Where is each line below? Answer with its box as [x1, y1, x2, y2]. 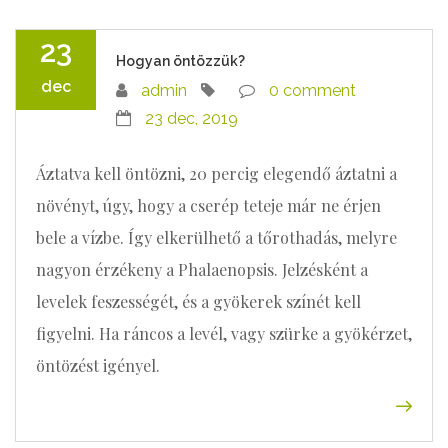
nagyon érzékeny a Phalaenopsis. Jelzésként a [36, 259, 368, 280]
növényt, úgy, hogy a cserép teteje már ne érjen [36, 195, 381, 216]
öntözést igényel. [36, 355, 160, 376]
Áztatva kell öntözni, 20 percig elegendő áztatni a [36, 163, 397, 184]
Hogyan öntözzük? [116, 53, 245, 69]
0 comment [269, 81, 356, 100]
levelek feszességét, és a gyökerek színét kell [36, 291, 361, 312]
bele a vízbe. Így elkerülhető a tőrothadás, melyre [36, 227, 397, 248]
